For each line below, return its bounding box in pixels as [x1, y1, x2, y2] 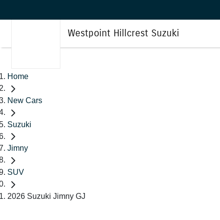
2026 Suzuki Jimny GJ [7, 192, 85, 200]
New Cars [7, 96, 42, 105]
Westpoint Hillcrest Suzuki [68, 27, 179, 39]
